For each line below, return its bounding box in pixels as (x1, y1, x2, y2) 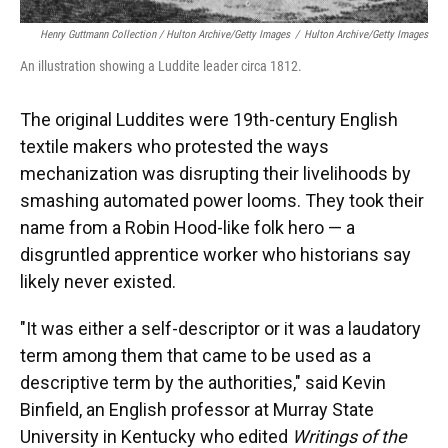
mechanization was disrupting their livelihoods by (20, 163, 411, 185)
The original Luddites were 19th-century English (20, 109, 398, 131)
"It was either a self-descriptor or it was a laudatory (20, 318, 421, 340)
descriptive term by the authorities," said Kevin (20, 372, 386, 394)
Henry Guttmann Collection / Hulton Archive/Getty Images (40, 28, 290, 42)
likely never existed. (20, 271, 176, 293)
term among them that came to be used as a (20, 345, 371, 367)
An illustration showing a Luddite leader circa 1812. (20, 58, 302, 75)
